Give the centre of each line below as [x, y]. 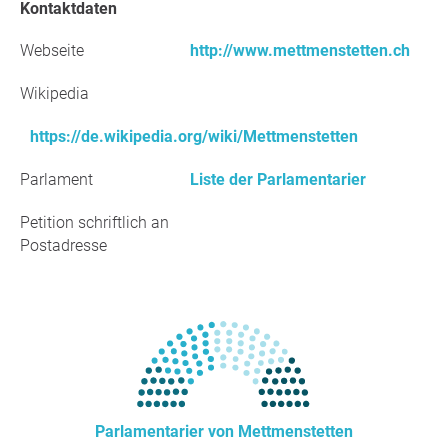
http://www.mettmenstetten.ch [300, 50]
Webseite [52, 50]
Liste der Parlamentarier [278, 179]
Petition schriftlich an [94, 222]
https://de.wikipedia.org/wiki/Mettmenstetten [194, 136]
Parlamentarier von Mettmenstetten [224, 431]
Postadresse [63, 245]
